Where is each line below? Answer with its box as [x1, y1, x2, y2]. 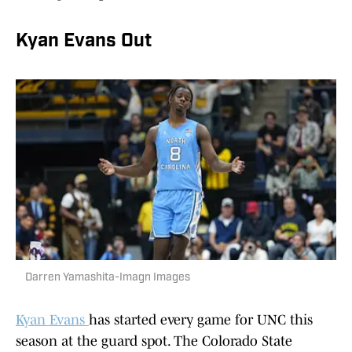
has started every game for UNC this [89, 312, 313, 328]
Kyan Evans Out [16, 32, 152, 52]
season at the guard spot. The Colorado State [16, 333, 292, 350]
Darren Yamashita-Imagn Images [25, 272, 190, 284]
